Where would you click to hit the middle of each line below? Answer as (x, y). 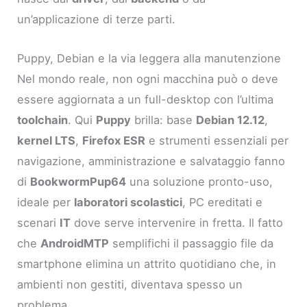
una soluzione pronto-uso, (200, 181)
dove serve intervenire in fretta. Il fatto (177, 222)
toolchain (43, 120)
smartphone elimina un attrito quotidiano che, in (147, 263)
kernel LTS (47, 140)
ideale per (46, 202)
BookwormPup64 (78, 181)
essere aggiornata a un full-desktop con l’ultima (146, 99)
